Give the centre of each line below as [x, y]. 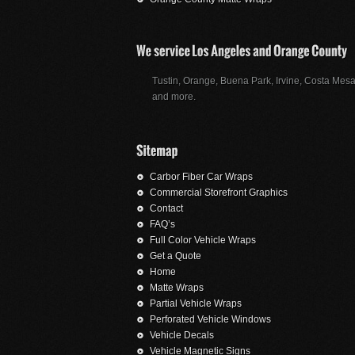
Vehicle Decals [182, 336]
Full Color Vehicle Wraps [203, 240]
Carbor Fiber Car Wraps [201, 177]
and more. [174, 97]
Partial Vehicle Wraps [196, 304]
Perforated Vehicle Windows [210, 320]
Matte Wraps [177, 288]
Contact [166, 209]
